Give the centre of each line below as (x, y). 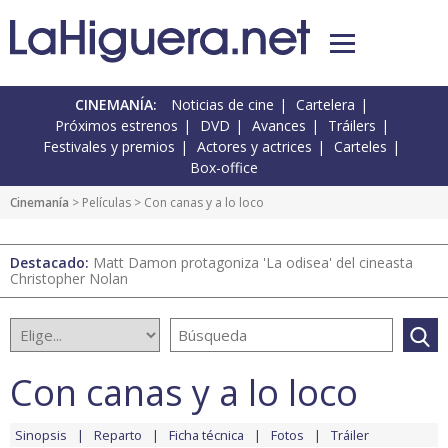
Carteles (360, 147)
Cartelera (325, 105)
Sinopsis (41, 435)
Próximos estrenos (116, 126)
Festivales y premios (109, 147)
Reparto (118, 435)
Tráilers (351, 126)
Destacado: (51, 263)
